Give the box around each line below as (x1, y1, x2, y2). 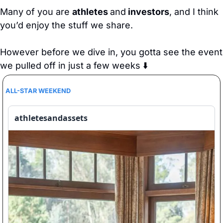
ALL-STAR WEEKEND (5, 87, 71, 95)
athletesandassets (14, 112, 88, 123)
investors (126, 6, 169, 17)
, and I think (169, 6, 219, 17)
